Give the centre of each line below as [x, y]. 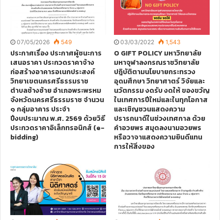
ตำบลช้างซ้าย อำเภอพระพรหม [56, 90]
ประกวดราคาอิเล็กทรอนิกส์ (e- [57, 128]
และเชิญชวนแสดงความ [150, 109]
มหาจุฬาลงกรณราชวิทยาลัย [157, 62]
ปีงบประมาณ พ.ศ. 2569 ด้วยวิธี [58, 118]
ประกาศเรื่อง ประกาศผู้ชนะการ [56, 53]
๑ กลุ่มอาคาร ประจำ [40, 109]
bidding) [24, 137]
